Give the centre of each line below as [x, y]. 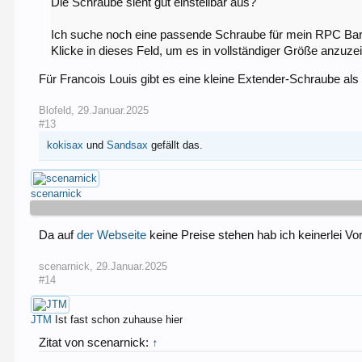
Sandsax [128, 145]
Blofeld [55, 110]
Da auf [58, 235]
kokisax [65, 145]
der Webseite [112, 235]
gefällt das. [176, 145]
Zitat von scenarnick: [96, 342]
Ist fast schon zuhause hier [119, 319]
